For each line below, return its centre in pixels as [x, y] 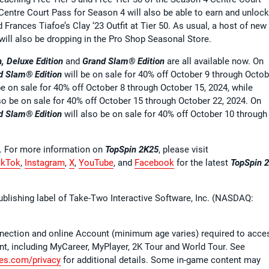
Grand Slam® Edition [125, 61]
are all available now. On [215, 61]
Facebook [154, 162]
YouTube [96, 162]
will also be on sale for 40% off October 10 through [165, 114]
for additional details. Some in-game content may [161, 260]
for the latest [202, 162]
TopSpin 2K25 [132, 149]
